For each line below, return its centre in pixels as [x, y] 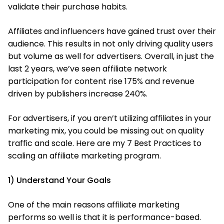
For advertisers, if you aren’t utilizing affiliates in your [110, 118]
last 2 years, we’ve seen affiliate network [87, 69]
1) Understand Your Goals [60, 180]
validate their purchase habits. [68, 7]
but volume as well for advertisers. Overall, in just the [111, 56]
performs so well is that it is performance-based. [104, 217]
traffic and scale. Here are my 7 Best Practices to [105, 143]
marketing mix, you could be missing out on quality [106, 131]
